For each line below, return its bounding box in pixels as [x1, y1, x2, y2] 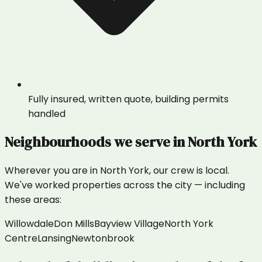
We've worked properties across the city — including [5, 178, 245, 192]
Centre [5, 232, 37, 246]
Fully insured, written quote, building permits [28, 92, 229, 106]
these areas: [5, 193, 61, 207]
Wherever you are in [5, 164, 100, 178]
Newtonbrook [71, 232, 135, 246]
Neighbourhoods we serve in [5, 132, 188, 152]
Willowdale [5, 217, 54, 231]
